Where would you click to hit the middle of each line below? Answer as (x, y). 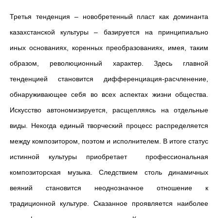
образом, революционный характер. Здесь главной (109, 63)
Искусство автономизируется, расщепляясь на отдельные (109, 110)
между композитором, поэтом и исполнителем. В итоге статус (109, 141)
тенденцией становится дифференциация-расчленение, (109, 79)
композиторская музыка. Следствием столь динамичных (109, 172)
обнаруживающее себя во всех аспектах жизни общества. (109, 94)
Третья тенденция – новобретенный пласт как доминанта (109, 17)
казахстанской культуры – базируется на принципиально (109, 32)
